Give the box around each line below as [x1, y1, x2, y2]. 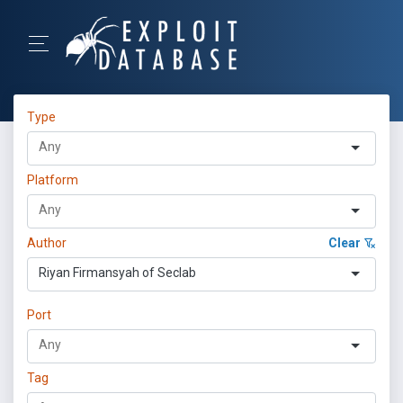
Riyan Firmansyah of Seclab [39, 265, 196, 280]
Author [27, 236, 67, 250]
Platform [27, 173, 78, 187]
